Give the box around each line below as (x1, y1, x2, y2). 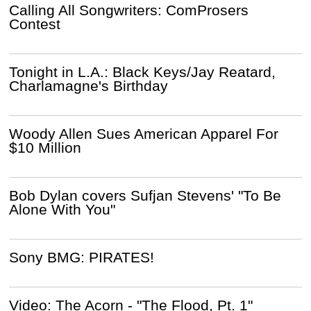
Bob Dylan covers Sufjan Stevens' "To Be (9, 187, 282, 203)
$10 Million (9, 139, 82, 155)
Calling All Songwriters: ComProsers (9, 1, 249, 18)
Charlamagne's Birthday (9, 77, 169, 94)
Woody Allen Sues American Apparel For (9, 125, 279, 142)
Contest (9, 15, 61, 32)
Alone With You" (9, 201, 116, 217)
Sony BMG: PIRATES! (9, 249, 155, 265)
